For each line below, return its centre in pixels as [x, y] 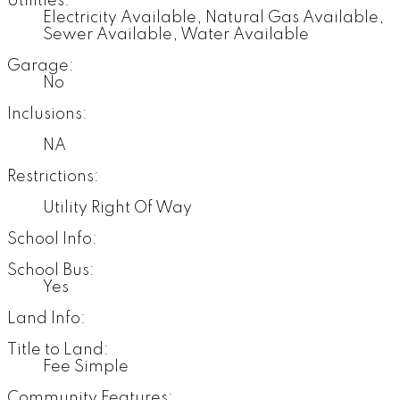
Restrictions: [53, 177]
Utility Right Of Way [117, 208]
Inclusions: [47, 115]
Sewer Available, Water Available [176, 35]
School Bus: [51, 271]
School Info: [52, 240]
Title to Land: [58, 350]
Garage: [41, 67]
